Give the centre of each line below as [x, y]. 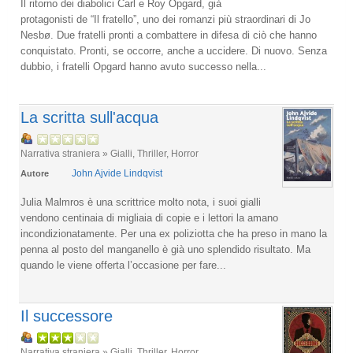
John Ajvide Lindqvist [117, 173]
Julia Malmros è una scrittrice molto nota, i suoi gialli [141, 202]
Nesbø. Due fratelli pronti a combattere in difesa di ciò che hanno [169, 35]
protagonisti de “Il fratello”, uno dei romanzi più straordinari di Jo [165, 19]
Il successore [67, 316]
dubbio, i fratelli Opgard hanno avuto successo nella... [143, 67]
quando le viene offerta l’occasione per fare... [123, 265]
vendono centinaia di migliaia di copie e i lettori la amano [149, 218]
